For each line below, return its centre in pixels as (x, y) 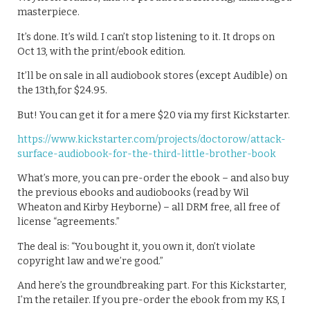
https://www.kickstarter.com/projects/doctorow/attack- (152, 140)
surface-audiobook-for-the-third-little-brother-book (147, 154)
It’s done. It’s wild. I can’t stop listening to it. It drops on (146, 37)
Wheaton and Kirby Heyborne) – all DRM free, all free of (148, 208)
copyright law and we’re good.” (90, 261)
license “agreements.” (69, 222)
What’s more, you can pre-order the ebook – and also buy (153, 179)
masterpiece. (48, 12)
